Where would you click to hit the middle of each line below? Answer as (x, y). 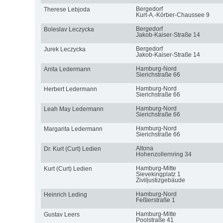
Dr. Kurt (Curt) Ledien (72, 149)
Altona (144, 148)
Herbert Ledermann (70, 89)
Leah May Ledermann (73, 109)
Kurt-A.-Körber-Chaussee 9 (172, 15)
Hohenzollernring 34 (164, 154)
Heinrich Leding (65, 194)
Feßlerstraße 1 (155, 200)
